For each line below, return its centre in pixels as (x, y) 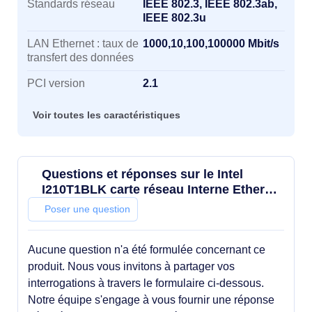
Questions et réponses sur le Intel (142, 174)
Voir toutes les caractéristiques (107, 115)
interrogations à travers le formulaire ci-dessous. (146, 283)
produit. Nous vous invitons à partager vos (131, 266)
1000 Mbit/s (76, 205)
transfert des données (80, 57)
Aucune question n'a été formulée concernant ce (147, 250)
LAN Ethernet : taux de (83, 44)
